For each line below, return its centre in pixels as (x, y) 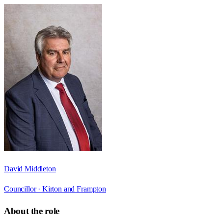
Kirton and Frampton (74, 189)
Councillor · (23, 189)
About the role (32, 211)
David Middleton (30, 168)
